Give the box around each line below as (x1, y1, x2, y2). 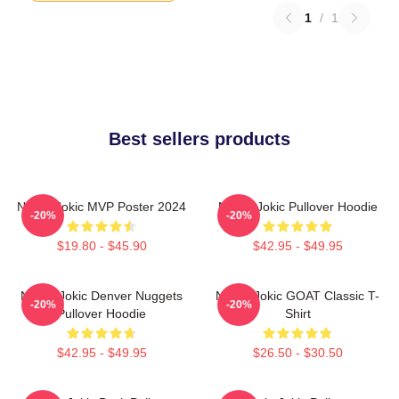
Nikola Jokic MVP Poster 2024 (17, 199, 186, 214)
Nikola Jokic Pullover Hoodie (217, 199, 378, 214)
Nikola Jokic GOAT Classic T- (216, 288, 379, 303)
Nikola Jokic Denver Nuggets (20, 288, 183, 303)
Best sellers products (109, 128, 290, 149)
